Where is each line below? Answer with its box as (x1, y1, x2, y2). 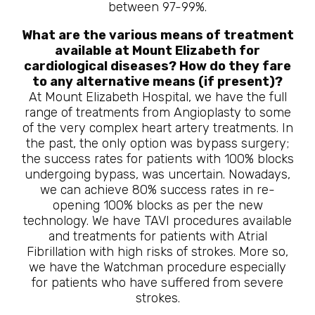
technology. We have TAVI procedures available (23, 213, 292, 229)
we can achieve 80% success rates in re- (40, 182, 275, 198)
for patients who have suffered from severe (32, 275, 283, 290)
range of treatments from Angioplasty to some (24, 105, 291, 120)
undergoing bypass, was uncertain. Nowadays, (25, 167, 290, 182)
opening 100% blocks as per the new (52, 198, 263, 213)
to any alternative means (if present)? (32, 74, 283, 89)
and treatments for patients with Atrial (48, 229, 267, 244)
